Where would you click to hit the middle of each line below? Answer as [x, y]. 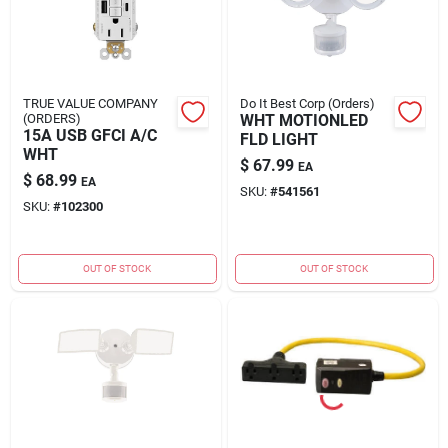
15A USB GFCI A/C [89, 135]
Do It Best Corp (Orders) [307, 103]
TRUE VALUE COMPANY [90, 103]
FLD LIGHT [278, 139]
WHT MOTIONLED [303, 120]
